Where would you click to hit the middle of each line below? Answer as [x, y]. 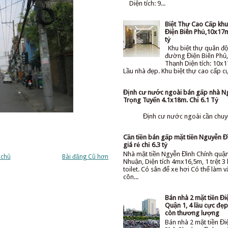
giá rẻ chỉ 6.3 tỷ [145, 145]
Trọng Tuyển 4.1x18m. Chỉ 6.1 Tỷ [171, 100]
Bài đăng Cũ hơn [85, 156]
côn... [131, 177]
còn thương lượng [192, 213]
